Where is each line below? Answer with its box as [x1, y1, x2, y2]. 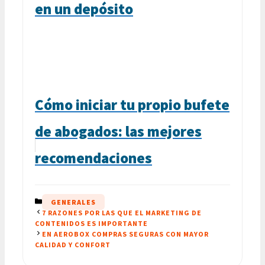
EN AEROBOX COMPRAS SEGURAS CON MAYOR [42, 229, 209, 238]
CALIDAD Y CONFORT [35, 240, 111, 249]
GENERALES [51, 197, 96, 206]
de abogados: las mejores [35, 121, 202, 141]
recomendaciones [35, 148, 152, 167]
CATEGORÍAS [41, 196, 89, 206]
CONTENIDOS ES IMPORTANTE [35, 218, 148, 228]
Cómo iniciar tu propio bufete [35, 95, 230, 114]
